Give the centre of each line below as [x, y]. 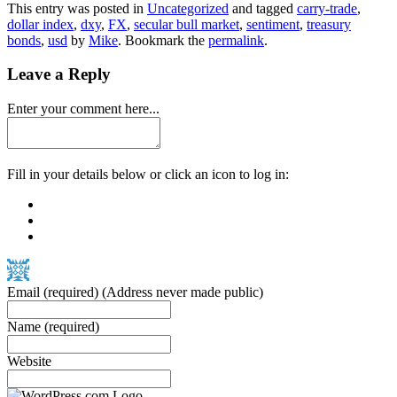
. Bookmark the [163, 40]
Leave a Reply [59, 74]
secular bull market [187, 24]
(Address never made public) [183, 292]
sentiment [273, 24]
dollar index [40, 24]
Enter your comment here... [83, 109]
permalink [236, 40]
